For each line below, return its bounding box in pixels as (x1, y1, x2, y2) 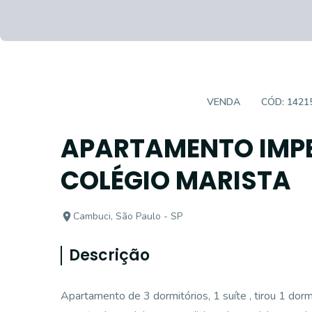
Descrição (69, 244, 150, 266)
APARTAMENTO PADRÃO (71, 95, 186, 109)
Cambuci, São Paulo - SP (73, 210, 182, 223)
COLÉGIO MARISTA (61, 163, 291, 198)
